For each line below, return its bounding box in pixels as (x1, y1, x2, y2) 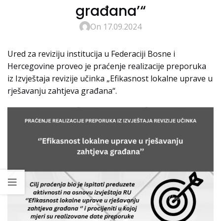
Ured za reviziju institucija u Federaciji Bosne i (7, 48, 175, 59)
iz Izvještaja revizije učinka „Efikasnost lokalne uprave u (7, 73, 213, 84)
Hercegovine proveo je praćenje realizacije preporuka (7, 60, 206, 72)
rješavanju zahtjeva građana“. (7, 85, 117, 96)
